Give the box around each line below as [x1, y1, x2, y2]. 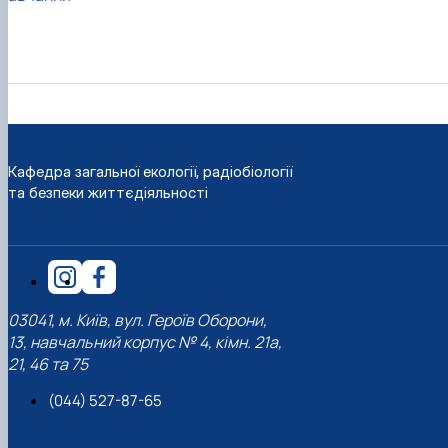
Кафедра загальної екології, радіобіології [8, 161, 292, 181]
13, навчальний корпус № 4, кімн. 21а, [8, 330, 282, 353]
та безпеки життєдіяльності [8, 182, 208, 202]
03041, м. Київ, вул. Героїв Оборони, [8, 308, 267, 331]
